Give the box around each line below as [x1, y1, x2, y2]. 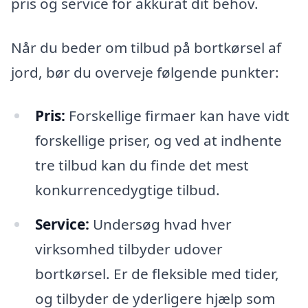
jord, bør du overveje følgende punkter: [11, 62, 279, 82]
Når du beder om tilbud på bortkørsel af [11, 37, 281, 57]
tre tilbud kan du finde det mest [34, 155, 249, 175]
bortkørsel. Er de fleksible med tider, [34, 264, 279, 284]
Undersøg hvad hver [89, 214, 232, 234]
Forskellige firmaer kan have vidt [65, 106, 289, 126]
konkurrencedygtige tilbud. [34, 180, 220, 200]
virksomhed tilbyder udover [34, 239, 223, 259]
